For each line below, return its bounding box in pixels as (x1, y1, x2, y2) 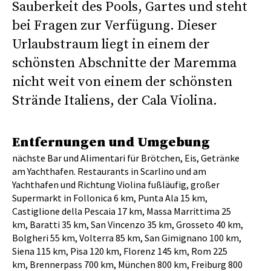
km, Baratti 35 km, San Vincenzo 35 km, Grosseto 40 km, (12, 218, 243, 231)
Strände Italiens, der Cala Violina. (12, 92, 217, 110)
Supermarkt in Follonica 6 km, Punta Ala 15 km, (12, 192, 207, 204)
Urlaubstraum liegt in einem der (12, 36, 210, 54)
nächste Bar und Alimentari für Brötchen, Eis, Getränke (12, 152, 240, 165)
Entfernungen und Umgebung (12, 134, 210, 151)
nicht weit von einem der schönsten (12, 73, 232, 91)
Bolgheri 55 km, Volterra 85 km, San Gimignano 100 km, (12, 232, 241, 244)
